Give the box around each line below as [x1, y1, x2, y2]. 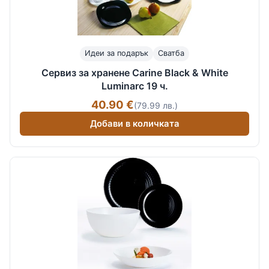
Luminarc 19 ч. [101, 79, 168, 92]
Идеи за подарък [85, 49, 148, 58]
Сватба [158, 49, 184, 58]
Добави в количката [89, 118, 180, 130]
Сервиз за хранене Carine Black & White [41, 66, 228, 79]
